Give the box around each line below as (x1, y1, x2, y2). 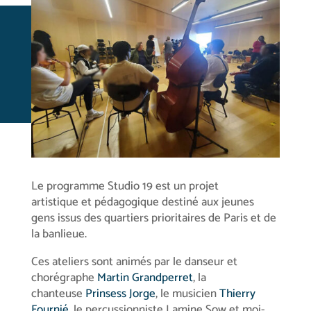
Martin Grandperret (96, 267, 193, 287)
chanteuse (31, 283, 85, 303)
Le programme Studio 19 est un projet (31, 176, 219, 196)
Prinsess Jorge (85, 283, 155, 303)
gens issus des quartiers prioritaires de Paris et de (31, 208, 276, 228)
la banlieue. (31, 224, 87, 244)
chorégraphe (31, 267, 97, 287)
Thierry (219, 283, 255, 303)
